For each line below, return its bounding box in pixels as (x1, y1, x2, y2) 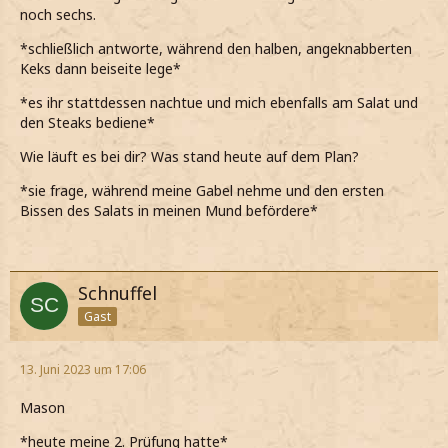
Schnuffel (78, 281, 157, 306)
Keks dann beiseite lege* (20, 59, 181, 79)
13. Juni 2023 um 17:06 (20, 361, 146, 379)
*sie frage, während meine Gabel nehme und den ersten (20, 181, 384, 201)
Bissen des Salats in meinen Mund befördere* (20, 201, 318, 221)
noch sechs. (20, 5, 96, 25)
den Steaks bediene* (20, 113, 155, 133)
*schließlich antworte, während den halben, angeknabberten (20, 39, 412, 59)
